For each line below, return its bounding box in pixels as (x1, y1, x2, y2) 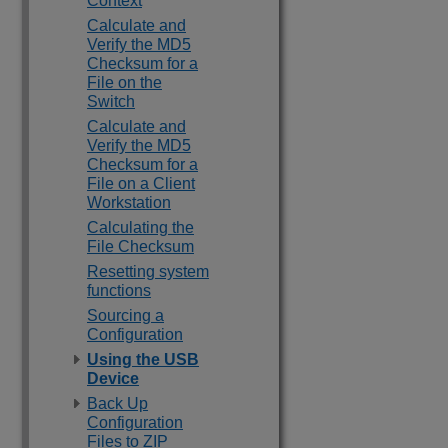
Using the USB (87, 351, 199, 368)
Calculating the (87, 219, 194, 236)
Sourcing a (87, 307, 164, 324)
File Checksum (87, 238, 194, 255)
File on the (87, 74, 162, 91)
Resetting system (87, 263, 209, 280)
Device (87, 370, 139, 387)
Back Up (87, 395, 148, 412)
